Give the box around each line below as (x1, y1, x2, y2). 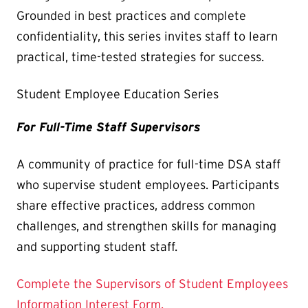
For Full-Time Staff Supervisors (16, 120, 201, 135)
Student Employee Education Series (16, 87, 219, 102)
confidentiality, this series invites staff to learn (16, 30, 278, 44)
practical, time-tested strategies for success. (16, 50, 264, 65)
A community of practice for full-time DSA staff (16, 157, 280, 172)
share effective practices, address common (16, 199, 255, 213)
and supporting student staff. (16, 240, 181, 254)
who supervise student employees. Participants (16, 178, 279, 192)
